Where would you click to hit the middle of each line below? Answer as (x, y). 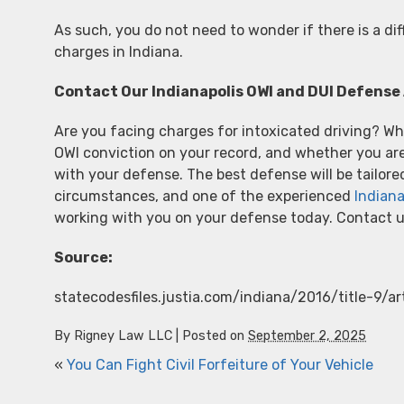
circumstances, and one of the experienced (204, 196)
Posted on (215, 336)
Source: (83, 257)
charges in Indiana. (119, 52)
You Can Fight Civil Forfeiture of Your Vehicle (220, 365)
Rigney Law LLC (123, 336)
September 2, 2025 (307, 336)
